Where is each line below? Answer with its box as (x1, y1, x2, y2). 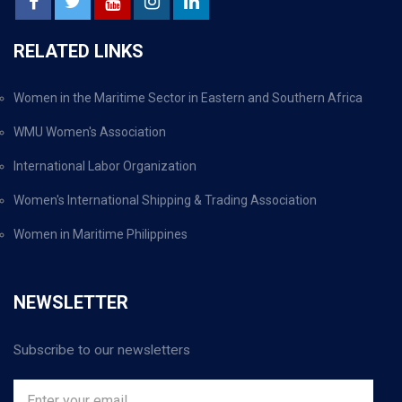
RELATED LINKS (13, 40, 144, 63)
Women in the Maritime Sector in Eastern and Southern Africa (13, 91, 363, 106)
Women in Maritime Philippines (13, 227, 188, 242)
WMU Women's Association (13, 125, 166, 140)
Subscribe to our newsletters (13, 342, 190, 359)
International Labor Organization (13, 159, 197, 174)
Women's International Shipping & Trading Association (13, 193, 317, 208)
